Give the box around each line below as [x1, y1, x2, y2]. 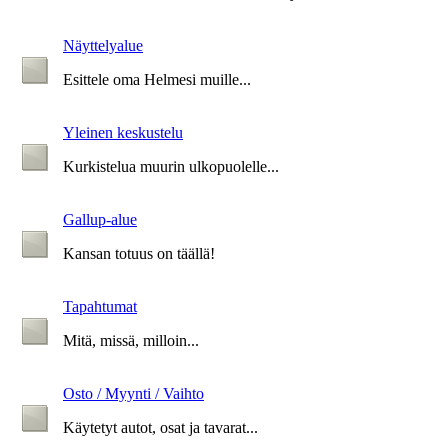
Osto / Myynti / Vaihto [63, 384, 204, 402]
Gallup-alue [63, 210, 137, 228]
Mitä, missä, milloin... [63, 331, 199, 349]
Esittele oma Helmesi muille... [63, 70, 251, 88]
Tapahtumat [63, 297, 137, 315]
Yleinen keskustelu [63, 123, 183, 141]
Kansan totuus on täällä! [63, 244, 215, 262]
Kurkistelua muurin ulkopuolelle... [63, 157, 279, 175]
